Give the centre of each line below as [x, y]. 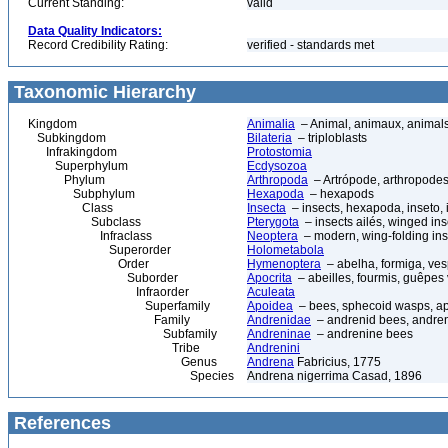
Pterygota [273, 222]
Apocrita [269, 278]
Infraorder [108, 292]
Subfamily [122, 334]
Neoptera [272, 236]
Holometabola [285, 250]
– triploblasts [329, 138]
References [60, 423]
